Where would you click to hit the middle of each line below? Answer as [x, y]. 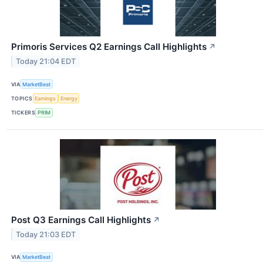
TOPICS [22, 99]
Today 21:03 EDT [46, 234]
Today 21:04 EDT [46, 62]
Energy [69, 99]
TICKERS [23, 113]
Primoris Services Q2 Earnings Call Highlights [109, 47]
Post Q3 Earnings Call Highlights [81, 220]
